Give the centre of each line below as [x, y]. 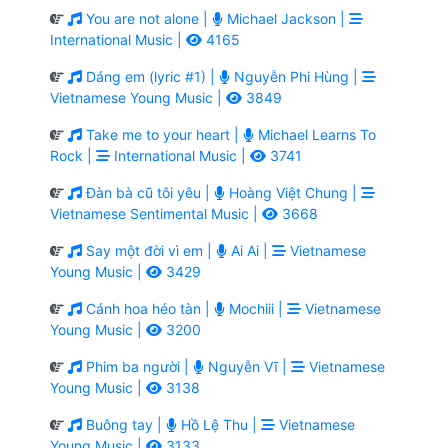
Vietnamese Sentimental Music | [156, 213]
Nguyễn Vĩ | [247, 366]
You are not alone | [147, 18]
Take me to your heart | [162, 134]
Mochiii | [256, 308]
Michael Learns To [315, 134]
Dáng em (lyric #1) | [150, 76]
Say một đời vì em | [149, 250]
